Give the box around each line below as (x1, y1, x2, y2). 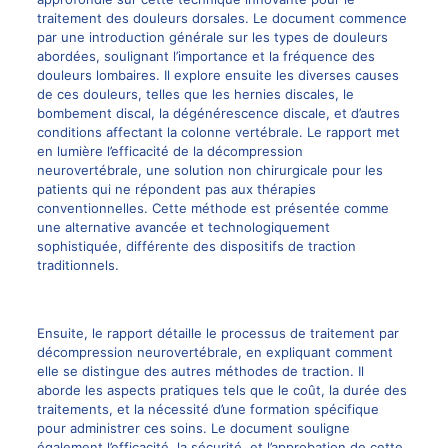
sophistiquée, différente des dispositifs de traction (36, 237, 356, 254)
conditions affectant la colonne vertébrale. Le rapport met (36, 123, 400, 140)
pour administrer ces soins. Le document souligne (36, 419, 350, 436)
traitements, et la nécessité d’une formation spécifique (36, 400, 379, 417)
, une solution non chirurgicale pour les (137, 161, 383, 178)
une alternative (36, 218, 135, 235)
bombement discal (36, 104, 151, 121)
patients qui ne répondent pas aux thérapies (36, 180, 316, 197)
